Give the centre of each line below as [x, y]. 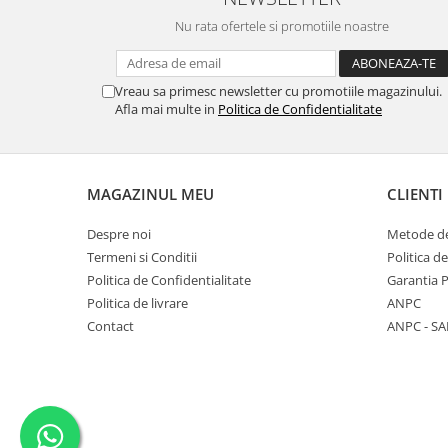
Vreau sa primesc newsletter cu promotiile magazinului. [278, 91]
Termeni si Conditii [142, 257]
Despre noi [119, 234]
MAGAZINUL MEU [150, 194]
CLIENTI [415, 194]
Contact [110, 326]
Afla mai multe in [166, 109]
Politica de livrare [137, 303]
